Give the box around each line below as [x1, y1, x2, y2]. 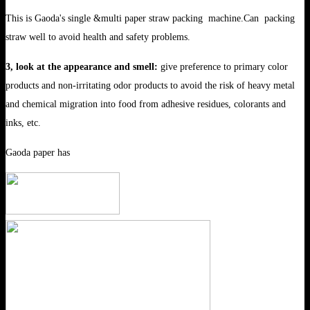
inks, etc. [6, 117, 41, 128]
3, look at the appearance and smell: [6, 61, 158, 72]
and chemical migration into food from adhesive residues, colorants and [6, 98, 286, 109]
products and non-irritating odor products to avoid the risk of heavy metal [6, 80, 295, 91]
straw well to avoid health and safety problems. [6, 31, 190, 42]
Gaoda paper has [6, 147, 70, 158]
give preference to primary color [158, 61, 288, 72]
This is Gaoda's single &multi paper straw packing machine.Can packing [6, 12, 295, 24]
